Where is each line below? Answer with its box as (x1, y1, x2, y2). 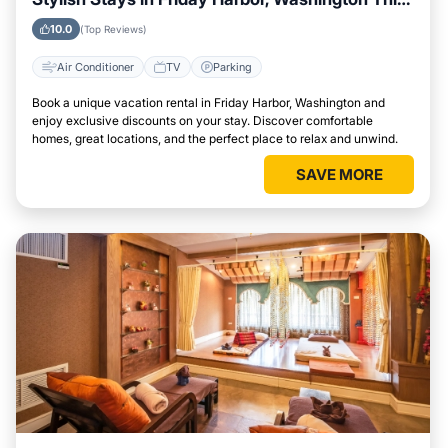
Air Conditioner (57, 59, 134, 74)
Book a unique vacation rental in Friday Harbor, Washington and (32, 95, 385, 110)
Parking (213, 59, 252, 74)
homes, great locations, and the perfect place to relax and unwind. (32, 131, 398, 146)
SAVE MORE (295, 165, 383, 184)
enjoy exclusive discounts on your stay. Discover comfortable (32, 113, 373, 128)
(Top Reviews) (80, 23, 147, 35)
